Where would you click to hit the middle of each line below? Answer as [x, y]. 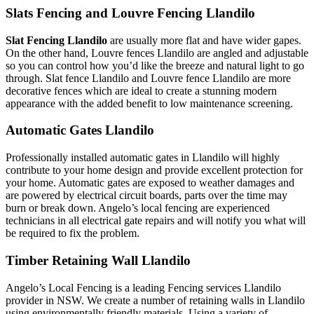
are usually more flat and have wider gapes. [204, 40]
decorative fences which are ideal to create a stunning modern [141, 90]
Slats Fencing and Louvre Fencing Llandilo [130, 13]
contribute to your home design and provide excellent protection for [154, 170]
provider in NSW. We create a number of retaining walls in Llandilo [155, 300]
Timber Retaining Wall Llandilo [98, 260]
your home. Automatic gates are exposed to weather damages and [150, 183]
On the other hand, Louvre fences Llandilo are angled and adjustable [157, 53]
